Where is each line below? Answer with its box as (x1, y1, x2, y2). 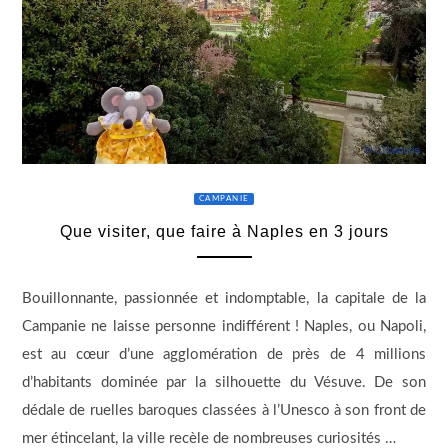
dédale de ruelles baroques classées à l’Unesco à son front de (21, 403, 427, 419)
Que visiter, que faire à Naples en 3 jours (59, 223, 389, 241)
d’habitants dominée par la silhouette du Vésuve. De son (21, 375, 427, 391)
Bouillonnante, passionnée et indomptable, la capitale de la (21, 291, 427, 307)
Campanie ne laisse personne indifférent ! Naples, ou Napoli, (21, 319, 427, 335)
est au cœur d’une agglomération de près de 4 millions (21, 347, 427, 363)
